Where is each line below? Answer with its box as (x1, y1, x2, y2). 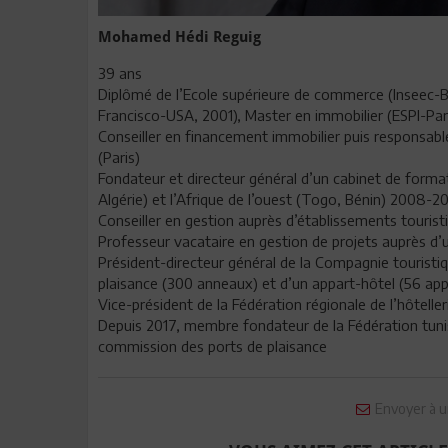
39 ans (98, 63, 142, 82)
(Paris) (98, 147, 140, 166)
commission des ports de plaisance (98, 336, 335, 355)
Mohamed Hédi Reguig (98, 27, 261, 46)
